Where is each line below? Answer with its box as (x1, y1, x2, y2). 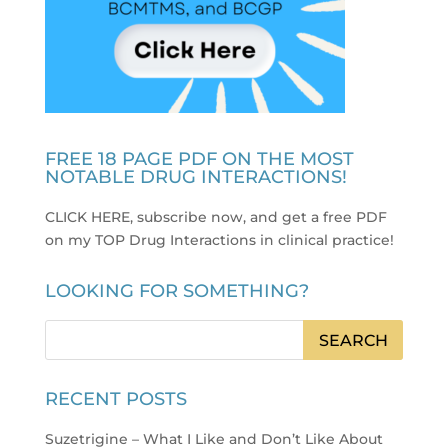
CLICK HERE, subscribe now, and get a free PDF (44, 207, 387, 226)
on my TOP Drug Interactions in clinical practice (44, 230, 390, 249)
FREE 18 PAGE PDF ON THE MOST (44, 147, 354, 170)
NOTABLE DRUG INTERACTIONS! (44, 165, 347, 188)
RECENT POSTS (44, 387, 187, 410)
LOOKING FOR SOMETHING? (44, 279, 309, 302)
